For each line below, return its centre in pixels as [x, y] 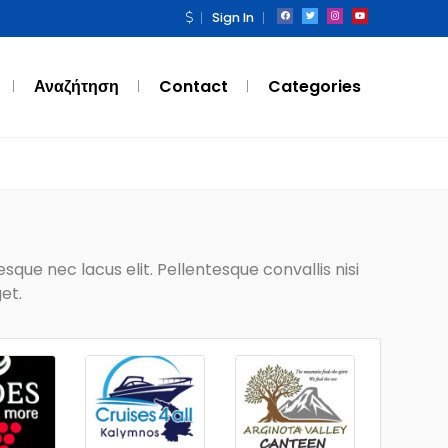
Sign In [233, 17]
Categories [314, 86]
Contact [193, 86]
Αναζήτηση [76, 86]
